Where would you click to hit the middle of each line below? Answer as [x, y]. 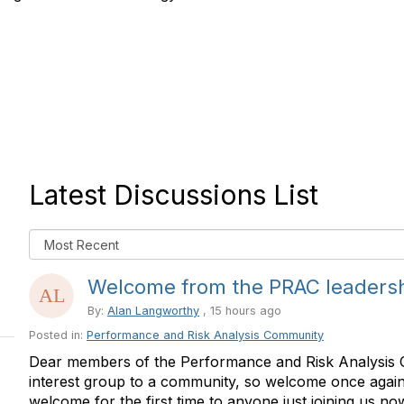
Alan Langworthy [153, 311]
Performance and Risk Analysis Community [205, 335]
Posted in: [58, 335]
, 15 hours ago [240, 311]
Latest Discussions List [174, 195]
